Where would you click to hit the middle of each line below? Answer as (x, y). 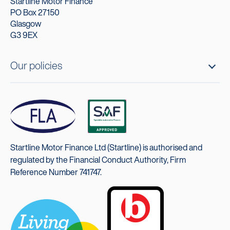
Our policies (36, 65)
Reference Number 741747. (56, 172)
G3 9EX (24, 35)
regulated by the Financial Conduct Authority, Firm (98, 159)
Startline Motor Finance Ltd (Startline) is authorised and (106, 147)
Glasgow (26, 23)
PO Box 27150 (35, 12)
